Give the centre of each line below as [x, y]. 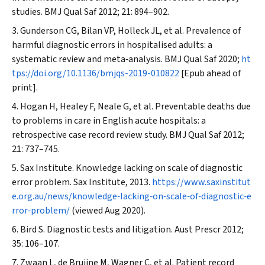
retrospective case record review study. [91, 135]
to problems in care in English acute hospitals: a [109, 121]
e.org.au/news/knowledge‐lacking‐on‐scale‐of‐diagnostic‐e [132, 196]
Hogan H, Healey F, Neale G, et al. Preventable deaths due [135, 106]
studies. [28, 12]
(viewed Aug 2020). [108, 211]
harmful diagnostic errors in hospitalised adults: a [112, 45]
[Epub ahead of [210, 73]
